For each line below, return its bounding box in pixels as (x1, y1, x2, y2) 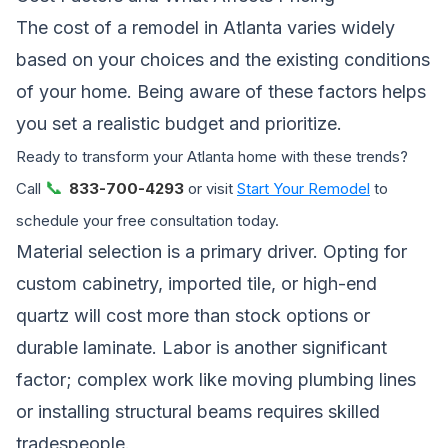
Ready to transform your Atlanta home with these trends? (16, 146, 408, 166)
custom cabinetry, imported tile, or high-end (16, 272, 377, 294)
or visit (184, 178, 237, 198)
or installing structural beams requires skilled (16, 400, 380, 422)
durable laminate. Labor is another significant (16, 336, 387, 358)
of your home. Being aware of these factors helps (16, 80, 426, 102)
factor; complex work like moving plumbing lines (16, 368, 416, 390)
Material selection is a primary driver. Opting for (16, 240, 407, 262)
